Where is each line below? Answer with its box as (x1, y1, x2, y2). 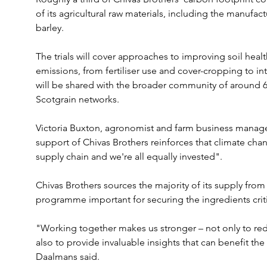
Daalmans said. (35, 251, 100, 262)
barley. (35, 22, 64, 33)
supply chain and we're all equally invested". (35, 151, 222, 162)
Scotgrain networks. (35, 94, 119, 105)
